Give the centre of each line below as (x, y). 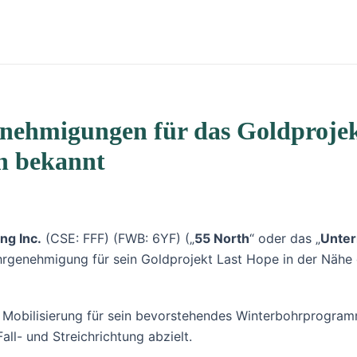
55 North (222, 238)
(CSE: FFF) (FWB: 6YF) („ (118, 238)
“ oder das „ (285, 238)
